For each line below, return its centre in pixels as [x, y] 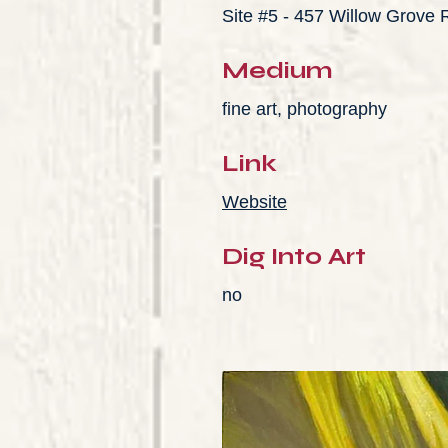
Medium [277, 70]
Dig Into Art [294, 256]
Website [254, 202]
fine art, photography [304, 109]
